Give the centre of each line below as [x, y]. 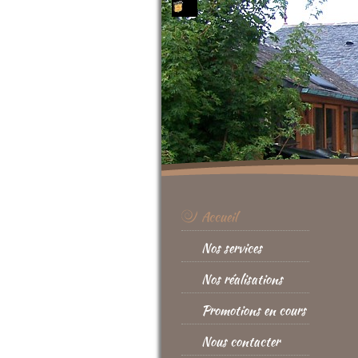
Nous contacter [241, 342]
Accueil [219, 217]
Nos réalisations [242, 279]
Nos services [232, 248]
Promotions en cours [254, 310]
